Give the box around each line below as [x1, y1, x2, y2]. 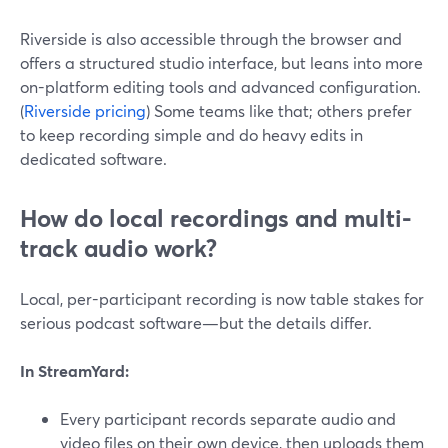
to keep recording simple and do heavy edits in [20, 124, 363, 145]
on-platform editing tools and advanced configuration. [20, 76, 421, 97]
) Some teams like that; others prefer [146, 100, 412, 121]
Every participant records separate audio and [60, 408, 396, 429]
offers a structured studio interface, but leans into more [20, 52, 423, 73]
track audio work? [20, 232, 217, 264]
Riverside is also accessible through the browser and [20, 28, 402, 49]
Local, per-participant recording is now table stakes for [20, 288, 424, 309]
